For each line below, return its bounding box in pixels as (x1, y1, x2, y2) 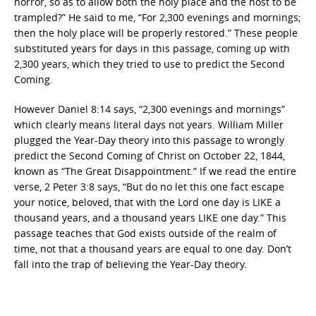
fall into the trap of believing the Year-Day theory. (14, 257, 247, 271)
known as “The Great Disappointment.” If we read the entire (14, 164, 296, 178)
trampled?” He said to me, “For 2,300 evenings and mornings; (14, 11, 301, 24)
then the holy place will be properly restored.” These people (14, 26, 298, 39)
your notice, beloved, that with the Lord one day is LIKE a (14, 195, 281, 209)
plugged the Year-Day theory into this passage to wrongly (14, 133, 284, 147)
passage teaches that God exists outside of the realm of (14, 226, 276, 240)
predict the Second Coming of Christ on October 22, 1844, (14, 149, 285, 162)
